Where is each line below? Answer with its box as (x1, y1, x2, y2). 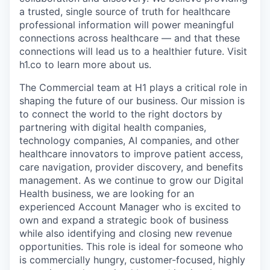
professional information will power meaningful (19, 19, 234, 31)
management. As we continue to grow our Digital (19, 174, 243, 186)
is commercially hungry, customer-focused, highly (19, 254, 245, 266)
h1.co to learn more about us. (19, 58, 151, 71)
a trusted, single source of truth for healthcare (19, 5, 230, 17)
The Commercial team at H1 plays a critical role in (19, 81, 247, 93)
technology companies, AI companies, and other (19, 134, 239, 146)
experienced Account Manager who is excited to (19, 201, 241, 213)
